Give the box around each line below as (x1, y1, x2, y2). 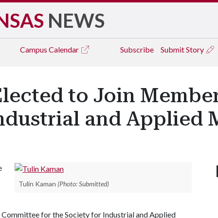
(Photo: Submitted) (57, 179, 109, 188)
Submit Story (161, 45, 205, 54)
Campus (20, 45, 49, 54)
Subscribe (120, 45, 154, 54)
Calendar (49, 45, 80, 54)
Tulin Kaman (18, 179, 56, 188)
